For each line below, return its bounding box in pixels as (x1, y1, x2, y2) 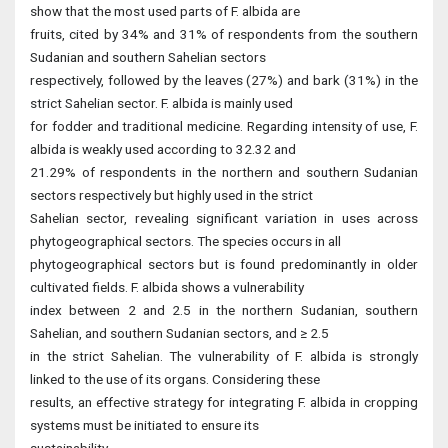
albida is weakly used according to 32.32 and (30, 141, 296, 157)
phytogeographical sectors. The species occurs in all (30, 233, 341, 249)
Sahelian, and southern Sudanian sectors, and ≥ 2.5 (30, 325, 329, 341)
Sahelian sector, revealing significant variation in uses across (30, 210, 418, 226)
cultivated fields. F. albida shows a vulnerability (30, 279, 304, 295)
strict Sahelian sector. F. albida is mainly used (30, 95, 293, 111)
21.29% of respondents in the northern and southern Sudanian (30, 164, 418, 180)
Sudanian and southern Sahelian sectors (30, 49, 266, 65)
